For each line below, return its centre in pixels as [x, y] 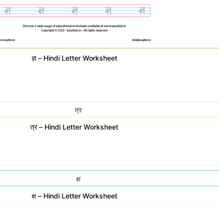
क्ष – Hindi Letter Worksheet [74, 196]
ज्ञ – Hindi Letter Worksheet [74, 58]
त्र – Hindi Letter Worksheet [74, 127]
